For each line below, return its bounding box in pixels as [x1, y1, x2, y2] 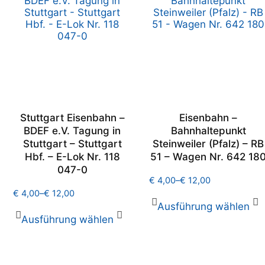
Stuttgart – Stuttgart [22, 138, 122, 150]
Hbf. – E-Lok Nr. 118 [24, 151, 120, 163]
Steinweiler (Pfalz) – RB [153, 138, 264, 150]
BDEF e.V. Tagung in [24, 125, 121, 137]
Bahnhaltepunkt [170, 125, 246, 137]
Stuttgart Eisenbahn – [20, 112, 125, 124]
